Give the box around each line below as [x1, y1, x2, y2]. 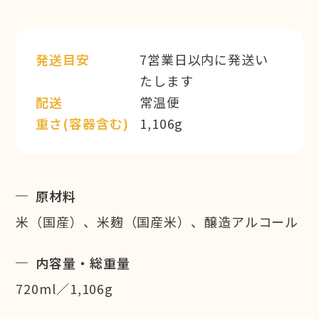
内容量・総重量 [36, 253, 130, 272]
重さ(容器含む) [36, 113, 129, 132]
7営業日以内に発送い [139, 49, 268, 68]
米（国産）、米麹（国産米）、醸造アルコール [16, 211, 299, 231]
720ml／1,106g [16, 278, 114, 298]
